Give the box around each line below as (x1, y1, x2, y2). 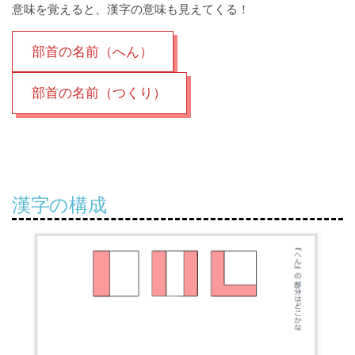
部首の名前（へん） (32, 43, 154, 59)
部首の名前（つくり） (32, 85, 167, 101)
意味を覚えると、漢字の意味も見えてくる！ (12, 2, 250, 17)
